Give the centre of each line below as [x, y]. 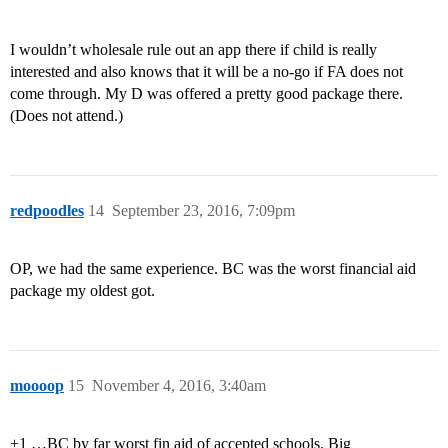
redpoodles [47, 211]
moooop [37, 386]
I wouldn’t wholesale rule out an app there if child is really [193, 50]
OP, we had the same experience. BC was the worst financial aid [213, 269]
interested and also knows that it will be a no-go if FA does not [206, 72]
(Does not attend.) [66, 116]
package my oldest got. [82, 291]
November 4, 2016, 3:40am [179, 386]
